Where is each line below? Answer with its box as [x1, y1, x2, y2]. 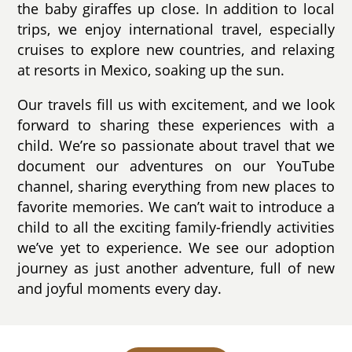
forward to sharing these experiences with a [17, 115, 335, 134]
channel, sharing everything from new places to [17, 177, 335, 196]
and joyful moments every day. [17, 279, 225, 298]
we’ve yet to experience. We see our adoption [17, 238, 335, 257]
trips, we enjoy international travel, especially [17, 20, 335, 39]
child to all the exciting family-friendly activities [17, 218, 335, 236]
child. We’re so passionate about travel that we [17, 136, 335, 155]
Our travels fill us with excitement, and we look [17, 95, 335, 114]
